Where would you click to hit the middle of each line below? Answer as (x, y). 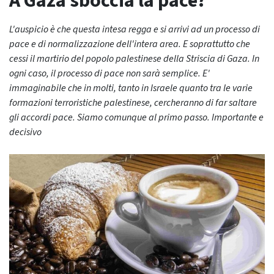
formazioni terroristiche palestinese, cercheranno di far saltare (133, 103)
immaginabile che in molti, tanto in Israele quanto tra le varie (131, 88)
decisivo (25, 132)
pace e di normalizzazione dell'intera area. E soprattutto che (130, 44)
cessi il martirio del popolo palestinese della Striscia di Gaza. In (134, 59)
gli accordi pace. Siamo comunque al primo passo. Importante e (136, 117)
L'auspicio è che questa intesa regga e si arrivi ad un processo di (135, 29)
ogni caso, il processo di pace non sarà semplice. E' (109, 73)
